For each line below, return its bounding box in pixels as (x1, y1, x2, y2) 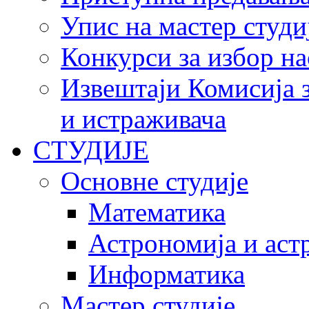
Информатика (88, 259, 245, 289)
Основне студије (61, 166, 248, 196)
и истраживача (61, 104, 226, 134)
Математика (88, 197, 226, 227)
